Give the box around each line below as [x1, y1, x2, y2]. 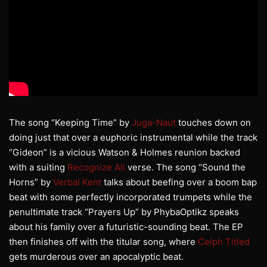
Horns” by [9, 176, 53, 188]
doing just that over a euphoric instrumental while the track [9, 131, 257, 143]
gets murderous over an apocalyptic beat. [9, 250, 184, 262]
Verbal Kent [53, 176, 101, 188]
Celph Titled [198, 235, 250, 247]
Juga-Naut [132, 116, 176, 128]
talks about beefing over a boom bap [101, 176, 257, 188]
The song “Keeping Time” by [9, 116, 132, 128]
